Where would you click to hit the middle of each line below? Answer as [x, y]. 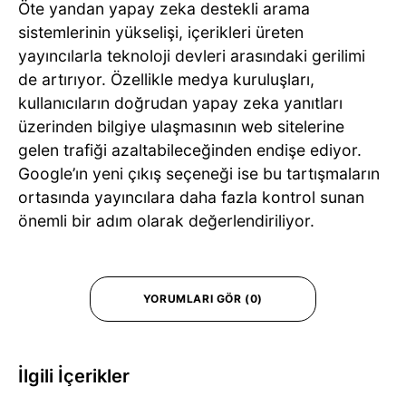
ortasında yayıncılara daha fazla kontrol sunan [191, 197]
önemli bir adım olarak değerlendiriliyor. [166, 220]
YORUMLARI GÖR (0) [203, 298]
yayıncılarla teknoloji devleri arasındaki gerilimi [192, 55]
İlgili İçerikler [74, 376]
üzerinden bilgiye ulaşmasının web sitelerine [181, 126]
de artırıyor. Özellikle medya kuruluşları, [166, 79]
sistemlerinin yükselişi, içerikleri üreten [161, 32]
